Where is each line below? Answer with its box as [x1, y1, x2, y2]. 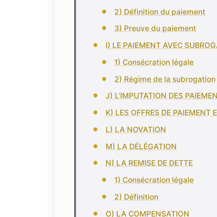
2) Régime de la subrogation [114, 74, 216, 84]
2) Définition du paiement [114, 7, 205, 16]
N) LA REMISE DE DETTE [105, 158, 193, 168]
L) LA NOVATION [105, 124, 166, 134]
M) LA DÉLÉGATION [105, 141, 177, 151]
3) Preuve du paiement [114, 24, 196, 33]
